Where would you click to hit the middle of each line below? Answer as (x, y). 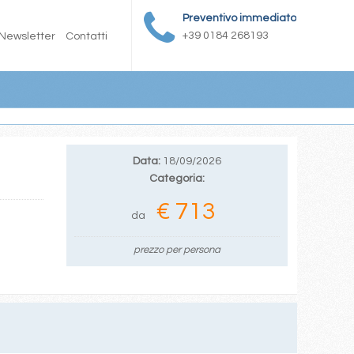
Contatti (87, 36)
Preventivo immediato (239, 18)
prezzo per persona (177, 250)
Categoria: (177, 179)
